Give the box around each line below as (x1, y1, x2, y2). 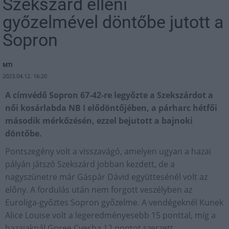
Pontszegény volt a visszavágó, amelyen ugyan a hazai (5, 146, 211, 157)
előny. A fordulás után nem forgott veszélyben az (5, 184, 192, 195)
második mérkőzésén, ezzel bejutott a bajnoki (5, 115, 193, 126)
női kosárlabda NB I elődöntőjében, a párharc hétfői (5, 102, 217, 113)
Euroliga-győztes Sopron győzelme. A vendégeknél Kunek (5, 197, 223, 208)
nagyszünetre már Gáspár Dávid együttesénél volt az (5, 171, 208, 182)
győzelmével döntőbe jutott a (3, 12, 224, 32)
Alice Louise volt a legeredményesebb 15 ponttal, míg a (5, 210, 216, 221)
